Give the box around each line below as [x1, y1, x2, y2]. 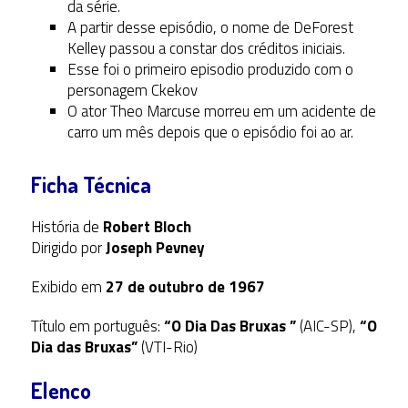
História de [30, 215, 103, 240]
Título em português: [30, 314, 164, 339]
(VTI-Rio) [137, 335, 198, 360]
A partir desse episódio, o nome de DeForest [66, 15, 353, 40]
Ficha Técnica [30, 170, 151, 199]
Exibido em [30, 275, 106, 300]
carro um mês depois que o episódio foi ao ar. [66, 120, 353, 145]
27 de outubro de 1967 [105, 275, 265, 300]
